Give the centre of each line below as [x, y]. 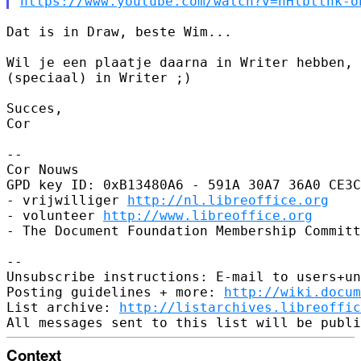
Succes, [35, 108]
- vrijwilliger [67, 200]
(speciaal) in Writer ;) [99, 77]
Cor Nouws [43, 169]
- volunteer [55, 215]
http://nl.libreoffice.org [228, 200]
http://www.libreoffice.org [208, 215]
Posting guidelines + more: [115, 292]
